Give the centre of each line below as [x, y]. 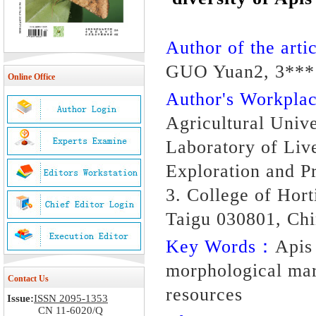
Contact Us [28, 279]
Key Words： [220, 247]
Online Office [31, 77]
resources [204, 294]
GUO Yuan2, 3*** [240, 72]
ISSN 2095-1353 [71, 298]
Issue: [20, 298]
